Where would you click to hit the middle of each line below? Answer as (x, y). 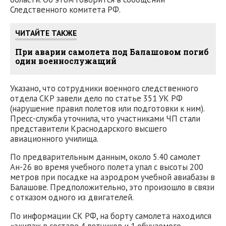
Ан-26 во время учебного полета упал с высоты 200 (107, 167)
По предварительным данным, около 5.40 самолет (105, 157)
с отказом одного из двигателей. (72, 197)
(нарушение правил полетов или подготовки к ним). (107, 108)
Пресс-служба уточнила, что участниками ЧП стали (105, 118)
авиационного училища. (54, 138)
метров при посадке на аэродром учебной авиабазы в (112, 177)
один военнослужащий (66, 61)
